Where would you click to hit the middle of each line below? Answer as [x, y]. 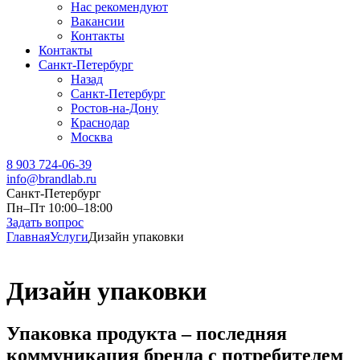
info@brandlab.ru [51, 179]
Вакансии [98, 22]
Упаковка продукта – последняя [147, 334]
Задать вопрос [45, 223]
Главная [28, 237]
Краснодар [100, 123]
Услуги [69, 237]
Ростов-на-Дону [115, 108]
